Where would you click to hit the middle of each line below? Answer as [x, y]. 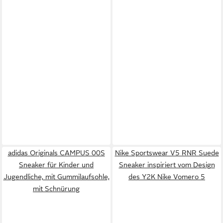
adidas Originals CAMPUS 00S [56, 153]
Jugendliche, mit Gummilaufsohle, [56, 177]
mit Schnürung [56, 189]
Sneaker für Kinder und [56, 165]
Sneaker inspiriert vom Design [167, 165]
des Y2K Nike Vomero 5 [167, 177]
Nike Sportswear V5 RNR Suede [167, 153]
